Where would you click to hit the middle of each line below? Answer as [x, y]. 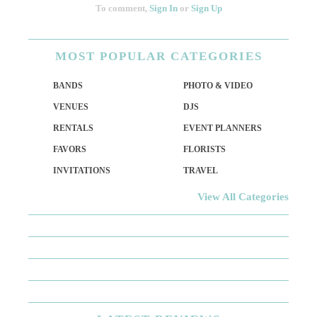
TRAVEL [201, 170]
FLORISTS [204, 149]
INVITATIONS [82, 170]
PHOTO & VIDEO [218, 85]
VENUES [71, 106]
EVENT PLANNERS [223, 128]
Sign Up [206, 8]
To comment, [122, 8]
